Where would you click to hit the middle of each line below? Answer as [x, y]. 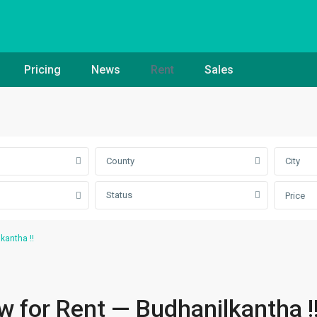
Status [119, 195]
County [120, 161]
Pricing [42, 69]
